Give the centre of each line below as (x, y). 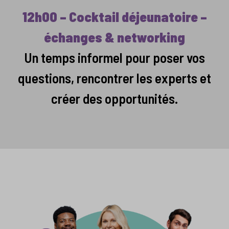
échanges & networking (114, 37)
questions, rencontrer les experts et (114, 78)
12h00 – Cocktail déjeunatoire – (114, 17)
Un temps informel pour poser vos (114, 58)
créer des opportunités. (114, 98)
